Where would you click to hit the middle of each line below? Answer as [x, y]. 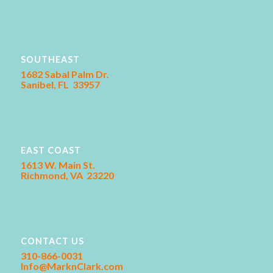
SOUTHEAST [50, 59]
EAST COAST [51, 151]
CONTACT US [52, 241]
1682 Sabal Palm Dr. [65, 74]
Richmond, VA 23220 [67, 175]
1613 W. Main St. [58, 165]
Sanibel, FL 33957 [60, 84]
